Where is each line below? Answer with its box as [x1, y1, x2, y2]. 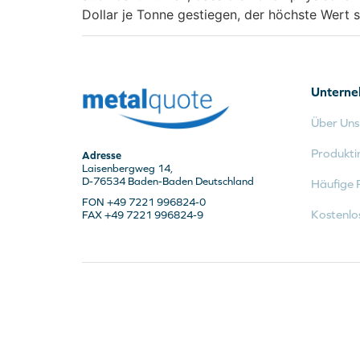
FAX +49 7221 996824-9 [82, 208, 203, 221]
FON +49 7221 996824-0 [82, 195, 206, 208]
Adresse [82, 149, 121, 162]
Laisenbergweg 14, [82, 162, 173, 174]
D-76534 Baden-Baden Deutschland [82, 174, 254, 187]
